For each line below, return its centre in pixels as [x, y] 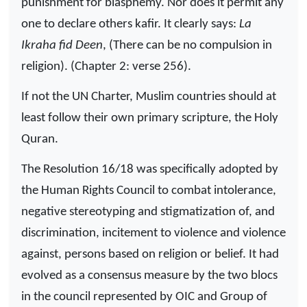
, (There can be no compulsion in [187, 45]
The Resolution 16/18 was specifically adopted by [150, 170]
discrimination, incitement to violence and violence [153, 234]
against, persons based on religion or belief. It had [150, 255]
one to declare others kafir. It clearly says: [130, 24]
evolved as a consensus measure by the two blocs [149, 276]
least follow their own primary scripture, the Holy [150, 118]
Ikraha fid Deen [62, 45]
